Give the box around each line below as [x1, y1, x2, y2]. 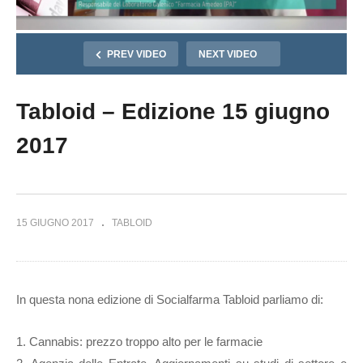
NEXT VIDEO [198, 49, 257, 61]
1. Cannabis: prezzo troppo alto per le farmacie [16, 335, 263, 349]
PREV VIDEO [106, 49, 166, 61]
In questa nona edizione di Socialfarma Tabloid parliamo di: [16, 293, 323, 307]
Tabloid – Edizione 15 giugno [16, 99, 330, 125]
